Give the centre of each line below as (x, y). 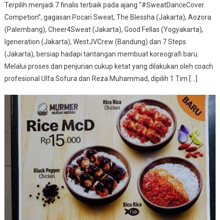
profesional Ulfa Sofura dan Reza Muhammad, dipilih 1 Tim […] (101, 79)
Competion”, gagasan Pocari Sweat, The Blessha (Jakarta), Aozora (108, 17)
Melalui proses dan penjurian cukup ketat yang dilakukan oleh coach (109, 67)
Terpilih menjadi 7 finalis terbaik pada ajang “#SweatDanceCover (105, 5)
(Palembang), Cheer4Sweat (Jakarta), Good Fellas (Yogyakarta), (104, 30)
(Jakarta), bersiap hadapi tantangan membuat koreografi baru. (102, 54)
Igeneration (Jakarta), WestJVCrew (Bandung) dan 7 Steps (96, 42)
